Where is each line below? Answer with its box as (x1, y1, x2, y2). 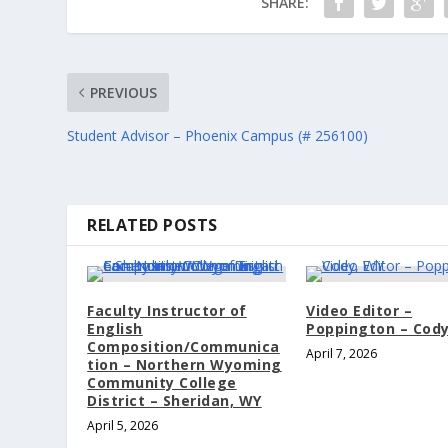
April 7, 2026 (306, 345, 377, 363)
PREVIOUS (90, 83, 158, 103)
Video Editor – (306, 301, 412, 321)
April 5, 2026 (87, 417, 159, 435)
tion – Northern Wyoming (87, 355, 282, 375)
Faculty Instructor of (87, 301, 247, 321)
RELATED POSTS (87, 214, 218, 237)
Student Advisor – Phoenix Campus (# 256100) (67, 126, 369, 146)
